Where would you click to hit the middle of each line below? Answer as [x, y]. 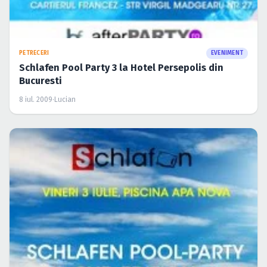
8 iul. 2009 [36, 99]
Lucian [65, 99]
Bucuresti [41, 80]
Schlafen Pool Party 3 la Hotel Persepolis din [121, 67]
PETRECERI [34, 53]
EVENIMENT [227, 53]
